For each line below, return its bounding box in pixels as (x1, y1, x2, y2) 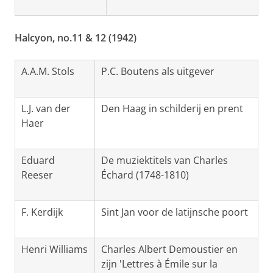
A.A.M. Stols (21, 65, 74, 79)
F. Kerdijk (21, 205, 63, 219)
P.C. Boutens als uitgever (101, 65, 214, 79)
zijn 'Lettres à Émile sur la (101, 257, 218, 271)
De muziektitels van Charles (101, 154, 228, 168)
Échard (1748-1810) (101, 168, 189, 182)
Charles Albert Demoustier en (101, 243, 238, 257)
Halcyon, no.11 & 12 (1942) (15, 31, 136, 45)
